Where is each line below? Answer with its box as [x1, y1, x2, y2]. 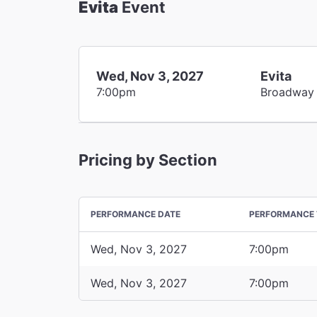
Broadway [260, 84, 315, 99]
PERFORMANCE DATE [91, 208, 180, 219]
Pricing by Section [79, 150, 217, 169]
